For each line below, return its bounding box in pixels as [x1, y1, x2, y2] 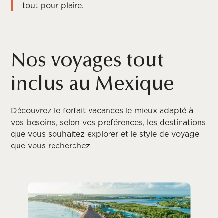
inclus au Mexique [11, 75, 175, 95]
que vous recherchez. [11, 140, 92, 151]
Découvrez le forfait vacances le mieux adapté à [11, 105, 194, 116]
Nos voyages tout [11, 52, 164, 72]
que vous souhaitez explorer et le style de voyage [11, 128, 200, 140]
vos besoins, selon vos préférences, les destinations [11, 117, 206, 128]
